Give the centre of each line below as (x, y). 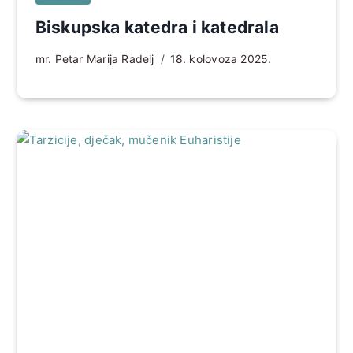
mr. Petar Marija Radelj (95, 59)
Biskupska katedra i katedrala (157, 28)
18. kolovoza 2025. (221, 59)
